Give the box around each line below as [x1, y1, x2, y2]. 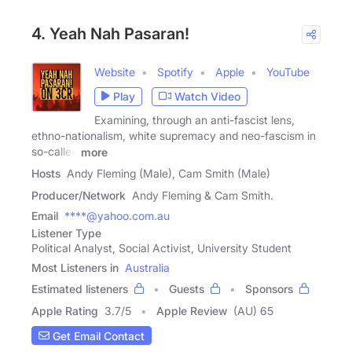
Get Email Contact [49, 328, 145, 343]
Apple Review [156, 304, 227, 318]
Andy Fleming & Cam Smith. [132, 189, 273, 203]
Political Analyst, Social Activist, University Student [31, 241, 291, 255]
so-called [31, 144, 78, 158]
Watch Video [174, 90, 240, 104]
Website [94, 64, 135, 79]
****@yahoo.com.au [64, 209, 170, 223]
